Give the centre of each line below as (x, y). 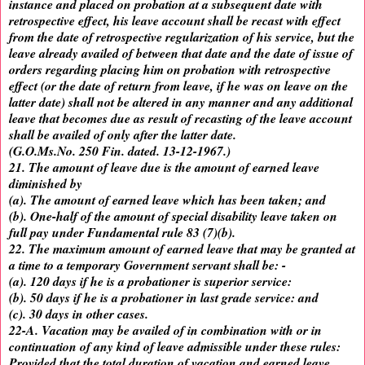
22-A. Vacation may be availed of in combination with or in (165, 330)
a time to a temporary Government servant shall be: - (147, 265)
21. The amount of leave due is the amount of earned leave (164, 167)
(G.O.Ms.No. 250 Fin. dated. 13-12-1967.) (120, 151)
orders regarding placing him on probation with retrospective (170, 70)
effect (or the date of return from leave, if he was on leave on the (178, 86)
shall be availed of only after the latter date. (123, 135)
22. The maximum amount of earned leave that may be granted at (182, 249)
